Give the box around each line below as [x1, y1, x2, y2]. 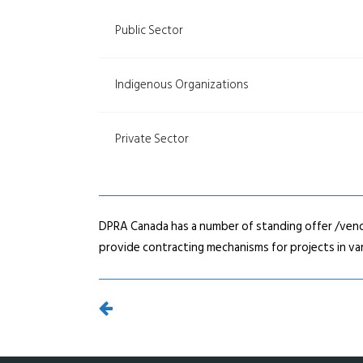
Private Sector [115, 129, 189, 149]
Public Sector [115, 20, 183, 41]
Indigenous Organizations [115, 75, 249, 95]
